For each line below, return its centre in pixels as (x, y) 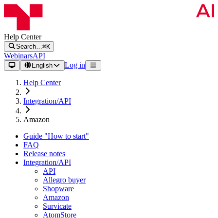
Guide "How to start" (56, 136)
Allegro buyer (64, 180)
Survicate (57, 206)
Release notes (44, 153)
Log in (75, 65)
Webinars (18, 55)
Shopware (58, 188)
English (42, 65)
